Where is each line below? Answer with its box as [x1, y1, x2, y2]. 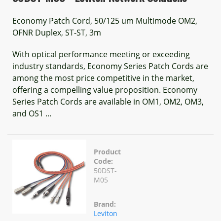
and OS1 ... [12, 108, 51, 119]
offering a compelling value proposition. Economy [12, 84, 197, 95]
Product [94, 147, 121, 156]
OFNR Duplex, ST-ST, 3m [12, 27, 101, 38]
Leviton [94, 209, 117, 218]
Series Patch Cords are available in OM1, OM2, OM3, [12, 96, 204, 107]
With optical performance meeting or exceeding [12, 49, 190, 60]
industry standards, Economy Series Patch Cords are [12, 61, 208, 72]
